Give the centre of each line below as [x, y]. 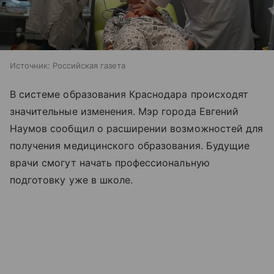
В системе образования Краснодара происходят [129, 94]
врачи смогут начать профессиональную [110, 163]
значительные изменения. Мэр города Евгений [124, 112]
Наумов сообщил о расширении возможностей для [137, 129]
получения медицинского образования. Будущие [130, 146]
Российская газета [89, 66]
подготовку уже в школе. [72, 180]
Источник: [30, 66]
